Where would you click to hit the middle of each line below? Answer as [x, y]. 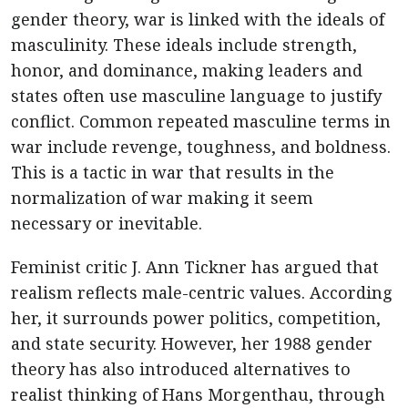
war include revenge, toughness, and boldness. [201, 147]
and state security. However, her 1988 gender [192, 344]
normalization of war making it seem [162, 198]
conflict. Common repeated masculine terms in [201, 122]
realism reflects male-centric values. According [202, 293]
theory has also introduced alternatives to [181, 369]
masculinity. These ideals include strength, [184, 45]
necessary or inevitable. [107, 224]
